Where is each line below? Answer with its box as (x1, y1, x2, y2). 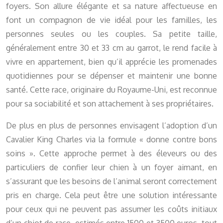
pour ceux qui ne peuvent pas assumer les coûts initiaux (6, 204, 217, 215)
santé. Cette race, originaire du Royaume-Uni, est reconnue (6, 85, 217, 95)
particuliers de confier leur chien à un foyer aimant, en (6, 162, 217, 173)
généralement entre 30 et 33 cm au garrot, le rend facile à (6, 43, 217, 53)
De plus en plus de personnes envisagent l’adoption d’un (6, 120, 217, 131)
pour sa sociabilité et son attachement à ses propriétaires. (6, 99, 214, 109)
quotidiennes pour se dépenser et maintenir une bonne (6, 71, 217, 81)
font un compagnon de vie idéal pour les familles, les (6, 15, 217, 25)
